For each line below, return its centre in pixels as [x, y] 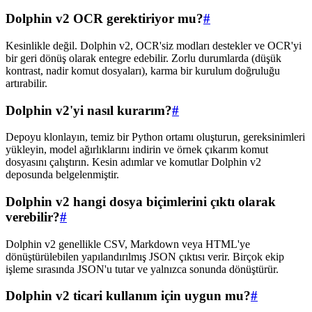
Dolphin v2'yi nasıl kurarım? [89, 110]
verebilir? [33, 217]
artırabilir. [26, 83]
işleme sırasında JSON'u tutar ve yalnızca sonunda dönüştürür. [142, 269]
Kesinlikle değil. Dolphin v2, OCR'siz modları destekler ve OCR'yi [154, 45]
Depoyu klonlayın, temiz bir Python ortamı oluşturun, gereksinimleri [155, 137]
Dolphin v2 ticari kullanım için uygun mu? [128, 296]
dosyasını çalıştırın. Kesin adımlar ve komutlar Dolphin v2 [133, 162]
